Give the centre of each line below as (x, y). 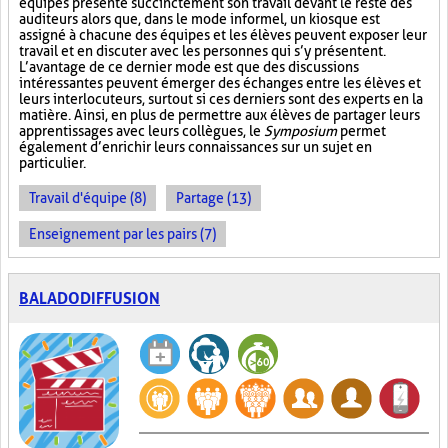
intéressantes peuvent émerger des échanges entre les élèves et (220, 83)
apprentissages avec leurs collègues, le (141, 131)
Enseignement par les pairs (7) (122, 234)
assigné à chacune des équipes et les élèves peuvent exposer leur (223, 35)
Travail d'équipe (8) (87, 198)
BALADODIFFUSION (89, 298)
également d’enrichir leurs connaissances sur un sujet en (195, 147)
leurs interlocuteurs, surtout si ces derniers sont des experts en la (221, 99)
